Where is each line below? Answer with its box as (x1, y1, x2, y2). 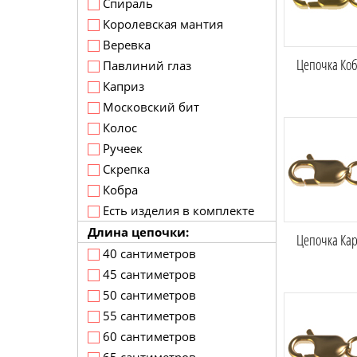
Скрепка (100, 161, 150, 177)
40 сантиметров (100, 245, 196, 261)
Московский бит (100, 99, 199, 115)
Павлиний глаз (100, 57, 191, 73)
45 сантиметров (100, 266, 196, 282)
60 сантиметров (100, 328, 196, 344)
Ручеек (100, 140, 143, 156)
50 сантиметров (100, 287, 196, 303)
